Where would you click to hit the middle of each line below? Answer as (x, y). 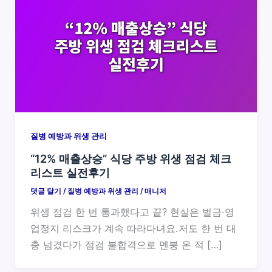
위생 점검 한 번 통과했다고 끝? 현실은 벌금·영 (132, 212)
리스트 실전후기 (70, 173)
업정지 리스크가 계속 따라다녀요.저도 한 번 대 (133, 228)
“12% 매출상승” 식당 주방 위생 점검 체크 (131, 159)
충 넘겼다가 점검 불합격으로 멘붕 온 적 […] (126, 244)
